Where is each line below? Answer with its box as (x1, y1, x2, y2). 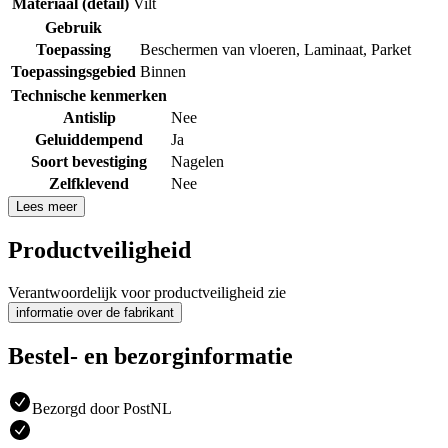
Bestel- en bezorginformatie (8, 342, 293, 369)
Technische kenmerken (11, 87, 167, 105)
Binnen (140, 63, 186, 81)
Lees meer (16, 199, 77, 215)
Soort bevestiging (31, 153, 147, 171)
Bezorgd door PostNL (32, 399, 172, 417)
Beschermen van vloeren (140, 41, 296, 59)
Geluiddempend (35, 131, 143, 149)
